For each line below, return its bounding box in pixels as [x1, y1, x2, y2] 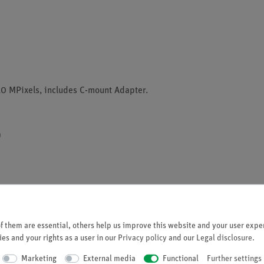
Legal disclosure [196, 233, 252, 243]
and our [167, 233, 196, 243]
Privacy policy [118, 233, 167, 243]
